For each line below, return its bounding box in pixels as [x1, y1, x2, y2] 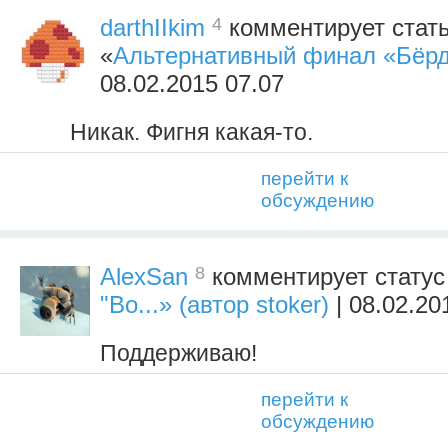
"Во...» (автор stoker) [100, 291, 329, 319]
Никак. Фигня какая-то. [70, 119, 313, 146]
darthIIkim [100, 14, 205, 42]
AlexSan [100, 263, 188, 291]
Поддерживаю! [100, 340, 257, 367]
